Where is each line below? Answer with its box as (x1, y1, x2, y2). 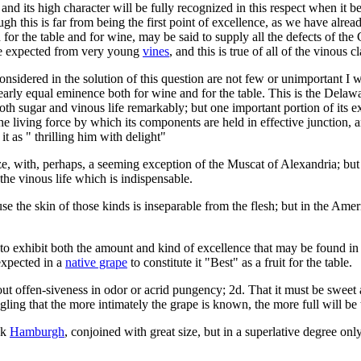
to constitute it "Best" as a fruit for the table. (127, 255, 352, 269)
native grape (65, 255, 127, 269)
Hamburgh (10, 324, 64, 338)
